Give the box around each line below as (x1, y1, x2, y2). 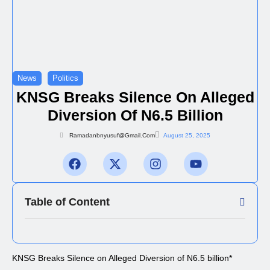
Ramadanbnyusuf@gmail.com (69, 131, 155, 139)
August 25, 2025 (163, 131, 210, 139)
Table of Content (25, 195, 110, 208)
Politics (52, 73, 78, 83)
